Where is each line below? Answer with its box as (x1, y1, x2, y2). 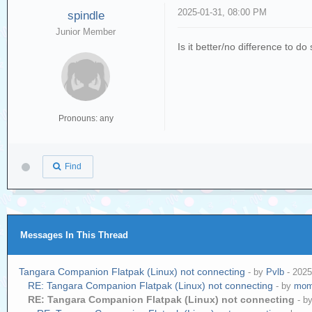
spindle (67, 9, 104, 22)
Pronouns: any (58, 114, 114, 123)
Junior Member (56, 26, 116, 37)
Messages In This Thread (19, 230, 128, 240)
